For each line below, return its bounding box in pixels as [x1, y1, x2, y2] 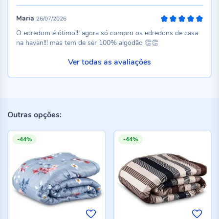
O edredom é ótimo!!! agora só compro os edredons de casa [16, 28, 198, 38]
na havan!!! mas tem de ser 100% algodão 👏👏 [16, 38, 158, 47]
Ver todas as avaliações [68, 57, 151, 67]
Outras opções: [7, 109, 62, 120]
